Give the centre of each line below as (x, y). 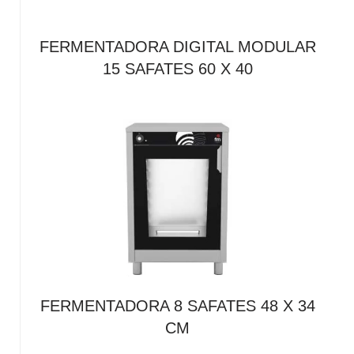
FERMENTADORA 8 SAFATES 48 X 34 (177, 306)
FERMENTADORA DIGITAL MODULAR (177, 47)
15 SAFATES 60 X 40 (177, 69)
